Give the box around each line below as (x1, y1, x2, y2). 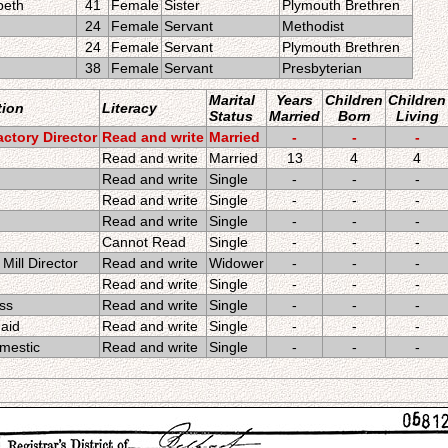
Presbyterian (282, 60, 362, 76)
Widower (209, 255, 264, 271)
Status (209, 108, 253, 124)
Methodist (282, 18, 344, 34)
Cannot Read (102, 234, 186, 250)
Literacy (102, 100, 157, 116)
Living (395, 108, 439, 124)
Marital (209, 92, 255, 108)
